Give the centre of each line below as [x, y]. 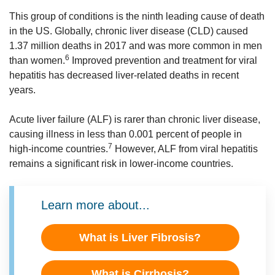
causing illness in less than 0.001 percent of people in [126, 134]
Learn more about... [95, 205]
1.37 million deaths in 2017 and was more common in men [136, 46]
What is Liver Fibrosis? [140, 238]
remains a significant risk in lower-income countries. [121, 164]
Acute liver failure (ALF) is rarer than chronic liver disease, [135, 119]
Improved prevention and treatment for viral [163, 60]
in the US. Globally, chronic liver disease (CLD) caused [129, 31]
